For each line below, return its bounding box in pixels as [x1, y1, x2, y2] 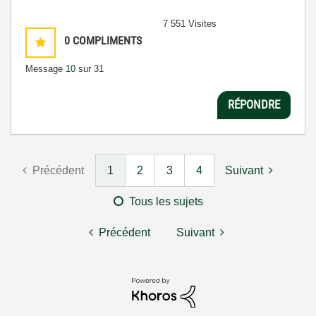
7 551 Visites [163, 18, 217, 29]
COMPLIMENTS [73, 33, 142, 47]
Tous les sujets [128, 195, 203, 207]
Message [25, 63, 66, 74]
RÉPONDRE [228, 97, 280, 112]
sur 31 [75, 63, 104, 74]
